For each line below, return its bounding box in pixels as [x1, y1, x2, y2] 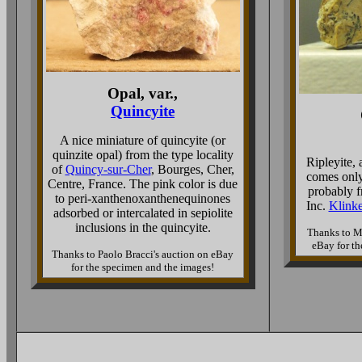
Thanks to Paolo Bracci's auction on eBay [52, 248, 234, 260]
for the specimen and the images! [71, 261, 214, 273]
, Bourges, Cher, [150, 162, 234, 176]
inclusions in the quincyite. [74, 221, 211, 234]
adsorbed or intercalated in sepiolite [53, 206, 233, 220]
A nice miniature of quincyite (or [60, 133, 225, 147]
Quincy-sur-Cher [65, 162, 151, 176]
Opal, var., [107, 85, 178, 102]
